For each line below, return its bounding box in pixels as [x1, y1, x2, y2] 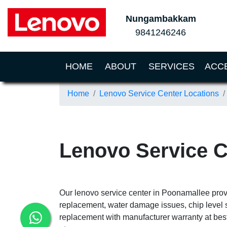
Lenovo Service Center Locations [99, 89, 219, 98]
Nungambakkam [125, 14, 196, 24]
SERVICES [148, 61, 195, 71]
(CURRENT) [92, 61, 143, 71]
